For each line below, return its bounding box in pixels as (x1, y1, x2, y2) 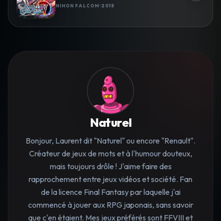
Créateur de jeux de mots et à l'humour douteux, (29, 148, 192, 159)
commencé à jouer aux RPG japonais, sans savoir (28, 200, 193, 210)
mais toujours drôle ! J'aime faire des (49, 161, 172, 172)
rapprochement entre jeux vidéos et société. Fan (29, 174, 192, 184)
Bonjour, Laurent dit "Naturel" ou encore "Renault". (26, 136, 195, 146)
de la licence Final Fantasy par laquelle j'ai (40, 187, 181, 197)
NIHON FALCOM (56, 2, 99, 8)
